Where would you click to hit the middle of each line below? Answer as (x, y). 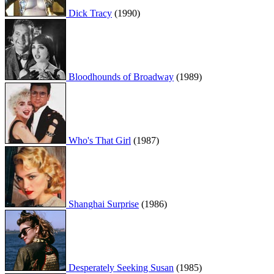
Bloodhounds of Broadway (120, 76)
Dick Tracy (89, 13)
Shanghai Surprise (102, 204)
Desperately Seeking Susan (120, 267)
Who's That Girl (98, 140)
